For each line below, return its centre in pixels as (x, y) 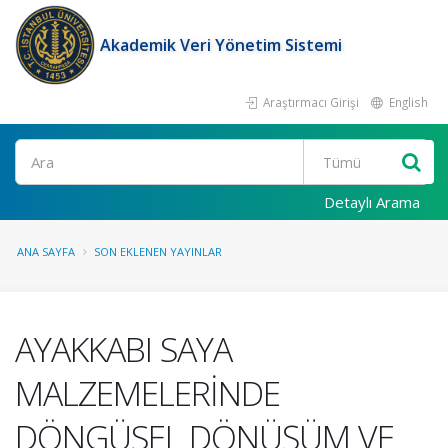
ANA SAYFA (46, 251)
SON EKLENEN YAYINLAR (158, 251)
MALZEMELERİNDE (147, 393)
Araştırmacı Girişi (309, 102)
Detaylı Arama (372, 202)
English (407, 102)
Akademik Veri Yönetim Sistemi (221, 45)
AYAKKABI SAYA (123, 349)
